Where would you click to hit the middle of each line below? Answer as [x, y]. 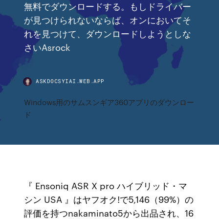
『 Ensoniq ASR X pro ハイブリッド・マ [106, 185]
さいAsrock [47, 47]
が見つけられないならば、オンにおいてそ [108, 19]
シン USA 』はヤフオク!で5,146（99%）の [109, 199]
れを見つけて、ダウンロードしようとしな [108, 33]
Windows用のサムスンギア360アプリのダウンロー [109, 102]
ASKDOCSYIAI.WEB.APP [70, 81]
